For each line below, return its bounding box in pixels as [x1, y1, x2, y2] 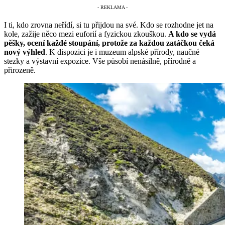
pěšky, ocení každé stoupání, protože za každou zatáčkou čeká [4, 39, 214, 48]
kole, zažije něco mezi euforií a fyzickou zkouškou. [4, 30, 168, 39]
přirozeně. [4, 66, 36, 75]
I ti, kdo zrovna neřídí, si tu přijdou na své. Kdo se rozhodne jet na [4, 21, 213, 30]
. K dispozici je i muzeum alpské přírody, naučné [45, 48, 199, 57]
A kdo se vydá [168, 30, 216, 39]
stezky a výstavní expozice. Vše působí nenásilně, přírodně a [4, 57, 196, 66]
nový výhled [4, 48, 45, 57]
